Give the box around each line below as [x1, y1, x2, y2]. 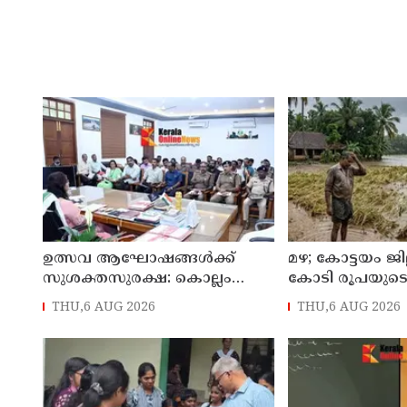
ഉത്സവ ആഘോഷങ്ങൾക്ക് [43, 250, 235, 269]
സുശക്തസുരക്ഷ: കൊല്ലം [43, 270, 232, 289]
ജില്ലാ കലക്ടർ [43, 290, 144, 309]
